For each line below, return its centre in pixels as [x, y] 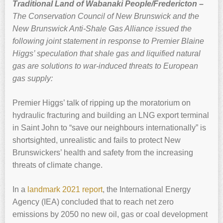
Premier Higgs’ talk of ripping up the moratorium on [102, 103]
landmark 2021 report [65, 190]
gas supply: [33, 79]
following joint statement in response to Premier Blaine [108, 41]
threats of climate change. [57, 165]
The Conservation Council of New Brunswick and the [106, 16]
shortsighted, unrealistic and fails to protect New [97, 140]
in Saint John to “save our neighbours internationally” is [109, 128]
